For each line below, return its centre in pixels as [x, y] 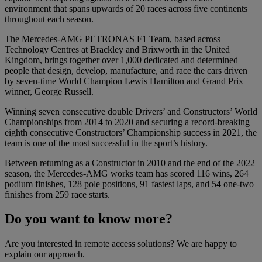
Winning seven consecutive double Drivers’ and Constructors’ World [131, 111]
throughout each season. [49, 19]
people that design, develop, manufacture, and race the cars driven [126, 70]
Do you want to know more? [89, 219]
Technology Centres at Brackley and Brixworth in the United [117, 49]
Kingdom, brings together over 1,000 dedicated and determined [121, 60]
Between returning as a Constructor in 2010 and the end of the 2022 [130, 163]
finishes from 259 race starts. [57, 194]
